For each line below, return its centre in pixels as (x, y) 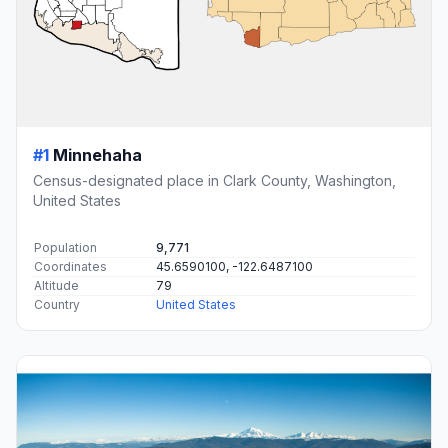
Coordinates (70, 266)
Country (57, 304)
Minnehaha (97, 154)
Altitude (56, 285)
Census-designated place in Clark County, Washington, (214, 180)
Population (65, 247)
